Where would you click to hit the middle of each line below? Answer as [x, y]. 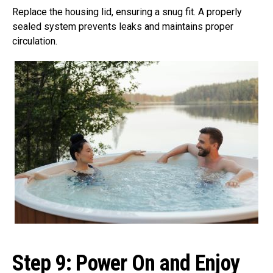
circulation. [35, 41]
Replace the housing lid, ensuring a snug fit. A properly [127, 12]
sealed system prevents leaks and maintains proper [123, 27]
